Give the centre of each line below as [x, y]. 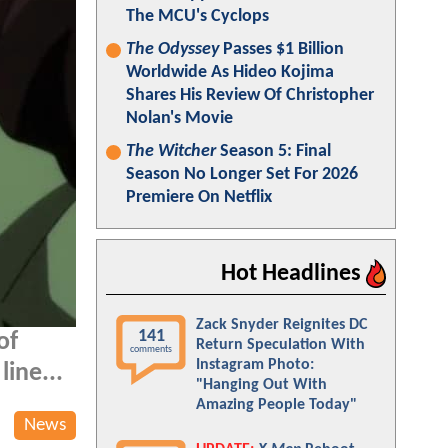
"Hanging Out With [261, 385]
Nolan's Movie [179, 118]
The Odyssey [172, 49]
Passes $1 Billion [281, 49]
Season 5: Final [273, 151]
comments [151, 349]
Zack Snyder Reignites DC [281, 325]
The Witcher [171, 151]
